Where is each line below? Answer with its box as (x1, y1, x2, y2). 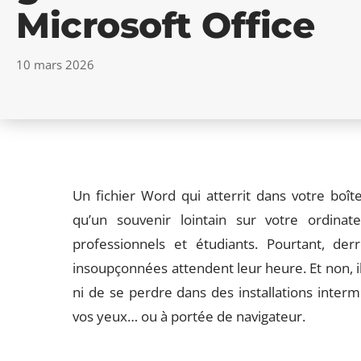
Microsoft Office (16, 3, 314, 47)
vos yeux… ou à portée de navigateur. (73, 307, 306, 326)
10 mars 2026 (16, 56, 94, 73)
